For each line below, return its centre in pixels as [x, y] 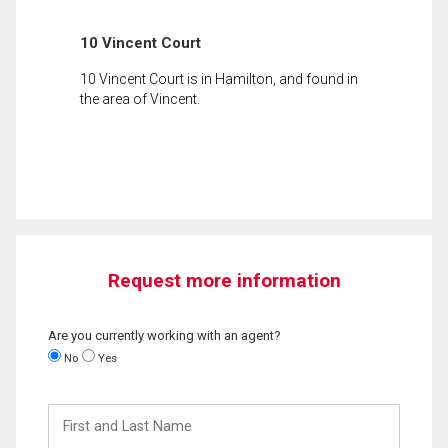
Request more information [224, 280]
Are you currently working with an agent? [164, 335]
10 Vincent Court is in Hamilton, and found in [219, 78]
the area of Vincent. [140, 98]
